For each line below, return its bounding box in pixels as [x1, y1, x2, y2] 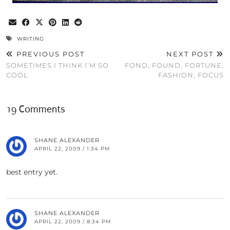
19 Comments [6, 104, 65, 116]
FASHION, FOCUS [158, 71, 224, 80]
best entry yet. [6, 167, 57, 177]
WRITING [17, 35, 44, 43]
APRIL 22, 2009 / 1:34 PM [34, 145, 110, 152]
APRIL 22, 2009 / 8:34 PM [34, 218, 111, 225]
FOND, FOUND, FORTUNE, [125, 61, 224, 70]
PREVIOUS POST [14, 50, 85, 59]
